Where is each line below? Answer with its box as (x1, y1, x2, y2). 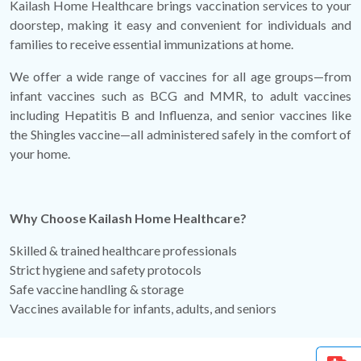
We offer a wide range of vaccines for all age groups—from (10, 68, 351, 85)
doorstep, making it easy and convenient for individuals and (10, 17, 351, 33)
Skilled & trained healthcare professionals (10, 243, 237, 259)
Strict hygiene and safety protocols (10, 262, 201, 278)
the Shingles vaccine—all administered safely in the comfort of (10, 127, 351, 143)
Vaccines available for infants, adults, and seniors (10, 301, 276, 317)
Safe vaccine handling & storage (10, 281, 184, 297)
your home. (10, 146, 70, 162)
